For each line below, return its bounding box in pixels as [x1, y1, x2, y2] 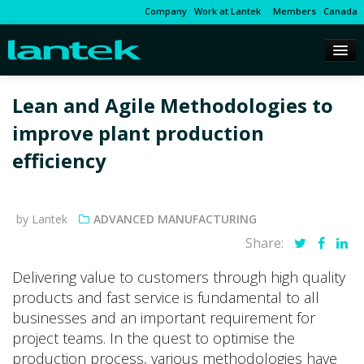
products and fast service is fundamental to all [12, 288, 319, 308]
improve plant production [12, 119, 264, 147]
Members [268, 5, 316, 17]
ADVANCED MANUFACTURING [93, 211, 257, 227]
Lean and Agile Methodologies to [12, 92, 333, 119]
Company [145, 5, 187, 17]
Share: [245, 234, 287, 253]
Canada [323, 5, 357, 17]
